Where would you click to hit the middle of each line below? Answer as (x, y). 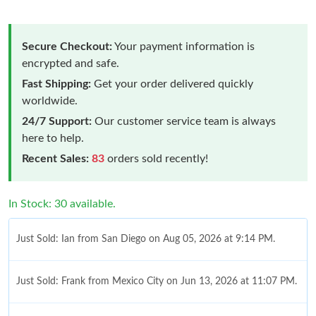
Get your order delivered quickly (172, 84)
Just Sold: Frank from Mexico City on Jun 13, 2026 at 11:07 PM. (157, 281)
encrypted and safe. (71, 63)
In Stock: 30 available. (62, 203)
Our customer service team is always (184, 121)
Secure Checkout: (67, 46)
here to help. (53, 138)
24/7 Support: (57, 121)
